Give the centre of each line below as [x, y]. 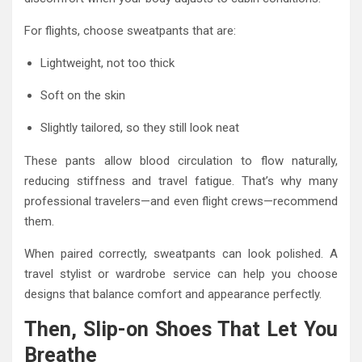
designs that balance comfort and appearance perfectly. [173, 295]
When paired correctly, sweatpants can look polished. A [181, 254]
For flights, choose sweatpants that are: [130, 31]
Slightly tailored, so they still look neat [140, 128]
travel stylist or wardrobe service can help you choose [181, 274]
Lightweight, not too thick [107, 63]
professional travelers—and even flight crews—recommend [181, 202]
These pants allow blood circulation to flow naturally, [181, 161]
